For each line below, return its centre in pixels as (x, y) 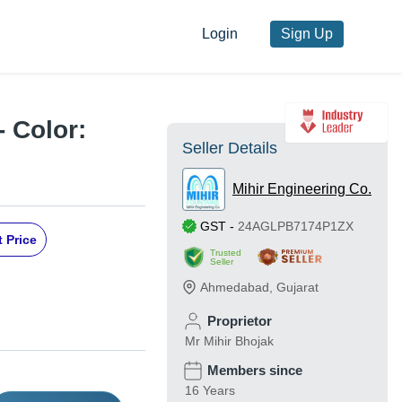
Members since (255, 371)
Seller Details (230, 149)
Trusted (226, 253)
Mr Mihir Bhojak (229, 341)
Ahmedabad (235, 288)
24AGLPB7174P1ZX (296, 227)
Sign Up (306, 34)
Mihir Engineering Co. (302, 189)
